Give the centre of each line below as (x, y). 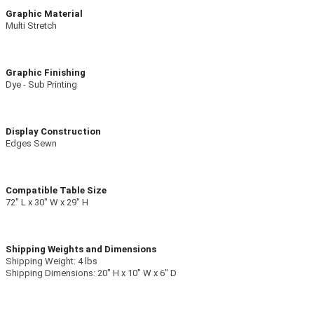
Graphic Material (44, 14)
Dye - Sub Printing (41, 85)
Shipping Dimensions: (52, 273)
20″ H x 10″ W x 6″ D (137, 273)
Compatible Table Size (56, 191)
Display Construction (53, 132)
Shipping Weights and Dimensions (81, 250)
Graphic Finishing (46, 73)
